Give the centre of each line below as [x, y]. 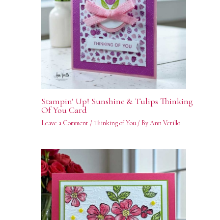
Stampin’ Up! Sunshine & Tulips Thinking [117, 101]
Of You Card [64, 110]
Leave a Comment [65, 123]
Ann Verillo [165, 123]
